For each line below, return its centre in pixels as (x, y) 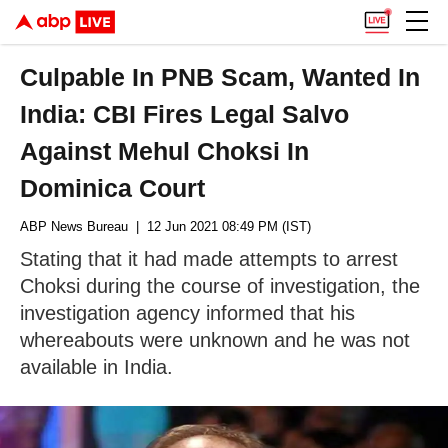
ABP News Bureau (74, 226)
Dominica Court (113, 188)
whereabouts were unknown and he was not (215, 340)
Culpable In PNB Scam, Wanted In (220, 77)
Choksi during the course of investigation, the (220, 286)
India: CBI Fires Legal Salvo (185, 114)
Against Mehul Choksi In (165, 151)
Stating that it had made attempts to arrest (209, 259)
